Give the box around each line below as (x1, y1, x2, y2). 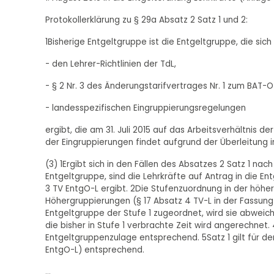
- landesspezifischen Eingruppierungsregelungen (45, 102, 246, 114)
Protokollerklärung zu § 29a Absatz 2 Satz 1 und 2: (45, 14, 248, 26)
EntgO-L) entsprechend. (45, 244, 144, 256)
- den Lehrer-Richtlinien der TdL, (45, 58, 176, 70)
